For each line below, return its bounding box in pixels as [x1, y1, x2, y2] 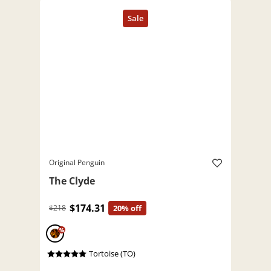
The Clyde [49, 174, 95, 188]
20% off [113, 203, 142, 214]
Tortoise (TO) [88, 248, 135, 260]
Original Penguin [49, 157, 105, 168]
